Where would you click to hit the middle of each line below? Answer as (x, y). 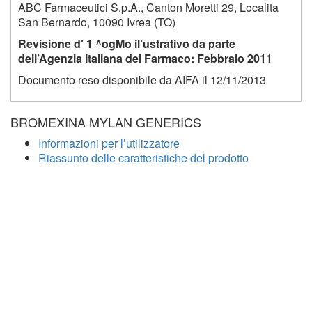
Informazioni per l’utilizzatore (109, 143)
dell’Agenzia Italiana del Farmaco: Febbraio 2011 (145, 58)
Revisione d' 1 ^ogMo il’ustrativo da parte (127, 44)
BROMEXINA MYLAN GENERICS (106, 122)
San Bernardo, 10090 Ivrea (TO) (97, 22)
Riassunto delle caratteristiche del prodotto (143, 158)
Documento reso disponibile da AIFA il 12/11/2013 (142, 80)
